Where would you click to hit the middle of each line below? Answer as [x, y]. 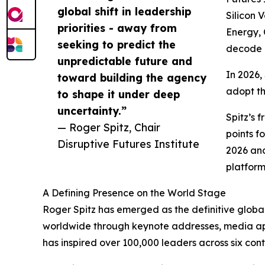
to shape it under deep [119, 94]
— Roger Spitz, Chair [109, 127]
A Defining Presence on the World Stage [134, 193]
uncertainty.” [92, 111]
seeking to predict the [117, 45]
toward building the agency [132, 78]
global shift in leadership [124, 12]
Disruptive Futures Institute [128, 144]
